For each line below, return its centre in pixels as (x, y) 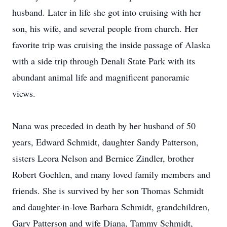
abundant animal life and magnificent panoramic (101, 77)
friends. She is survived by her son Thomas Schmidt (108, 191)
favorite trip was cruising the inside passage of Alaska (111, 45)
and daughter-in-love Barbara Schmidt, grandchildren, (111, 207)
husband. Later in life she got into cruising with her (107, 12)
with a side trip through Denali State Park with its (104, 61)
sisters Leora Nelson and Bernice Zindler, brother (103, 158)
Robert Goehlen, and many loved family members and (111, 174)
